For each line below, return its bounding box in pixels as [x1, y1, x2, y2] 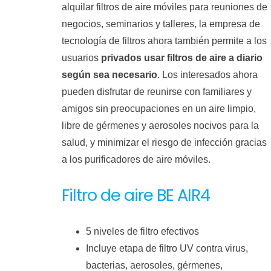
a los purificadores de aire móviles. [61, 154, 211, 165]
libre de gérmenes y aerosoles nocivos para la [61, 120, 259, 131]
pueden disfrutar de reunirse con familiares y [61, 87, 252, 97]
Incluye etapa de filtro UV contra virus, [85, 243, 248, 253]
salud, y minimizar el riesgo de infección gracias [61, 137, 267, 148]
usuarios [61, 53, 101, 63]
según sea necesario [61, 70, 157, 80]
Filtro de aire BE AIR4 [61, 183, 210, 207]
